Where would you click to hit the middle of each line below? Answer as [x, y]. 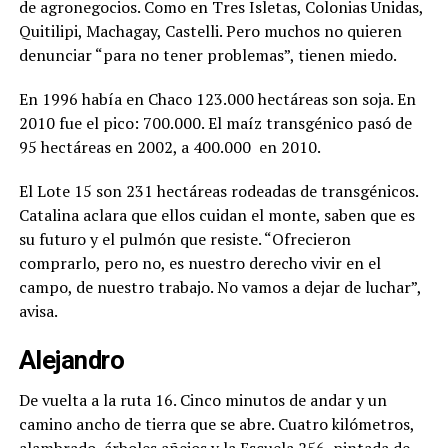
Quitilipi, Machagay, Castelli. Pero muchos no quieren [210, 31]
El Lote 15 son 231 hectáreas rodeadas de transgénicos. [218, 191]
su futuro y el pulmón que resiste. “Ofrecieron [184, 239]
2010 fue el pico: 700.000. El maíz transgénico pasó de [215, 123]
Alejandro [71, 360]
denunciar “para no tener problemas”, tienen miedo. [207, 55]
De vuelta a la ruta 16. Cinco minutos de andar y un [202, 400]
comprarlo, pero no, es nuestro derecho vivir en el [199, 263]
